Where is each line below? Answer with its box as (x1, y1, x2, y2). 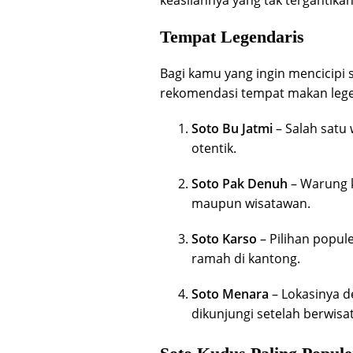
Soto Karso (191, 229, 257, 247)
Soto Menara (191, 284, 269, 303)
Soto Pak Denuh (191, 174, 288, 192)
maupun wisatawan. (191, 194, 310, 212)
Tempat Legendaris (160, 26, 304, 46)
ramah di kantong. (191, 249, 300, 267)
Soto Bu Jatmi (191, 119, 273, 137)
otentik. (191, 139, 236, 157)
